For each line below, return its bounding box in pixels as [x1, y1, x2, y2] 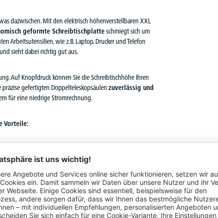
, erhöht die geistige [41, 176, 92, 185]
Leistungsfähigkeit [92, 176, 146, 185]
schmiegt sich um [105, 27, 150, 36]
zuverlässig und [109, 83, 154, 92]
